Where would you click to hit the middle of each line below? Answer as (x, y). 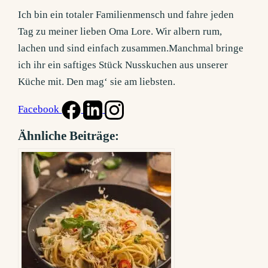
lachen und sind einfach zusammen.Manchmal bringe (131, 48)
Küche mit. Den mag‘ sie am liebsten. (97, 81)
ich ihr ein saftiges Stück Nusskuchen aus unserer (123, 65)
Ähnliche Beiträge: (69, 135)
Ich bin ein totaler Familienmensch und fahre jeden (126, 14)
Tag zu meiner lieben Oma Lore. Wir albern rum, (120, 31)
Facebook (40, 109)
